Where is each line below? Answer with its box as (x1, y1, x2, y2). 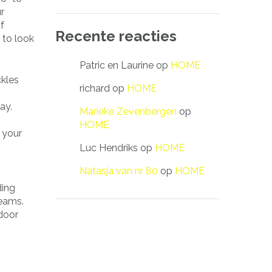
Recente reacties (55, 27, 177, 45)
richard (80, 82, 110, 94)
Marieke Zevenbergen (80, 105, 177, 117)
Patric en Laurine (80, 59, 154, 71)
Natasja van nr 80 (80, 165, 158, 177)
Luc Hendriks (80, 141, 138, 154)
